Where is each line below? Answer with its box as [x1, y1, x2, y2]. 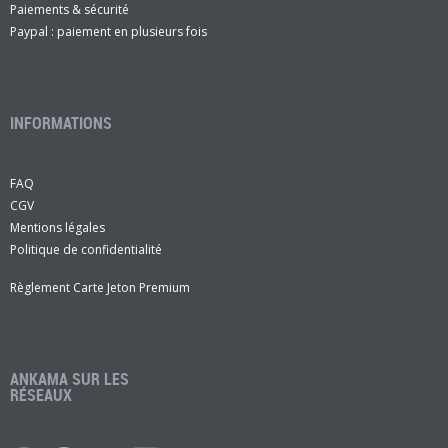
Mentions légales [10, 218, 105, 236]
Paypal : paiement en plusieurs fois [10, 22, 207, 40]
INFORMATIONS [10, 111, 112, 134]
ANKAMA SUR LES [10, 367, 129, 390]
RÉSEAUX [10, 383, 72, 406]
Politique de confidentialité [10, 240, 162, 258]
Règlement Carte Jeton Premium [10, 278, 190, 296]
